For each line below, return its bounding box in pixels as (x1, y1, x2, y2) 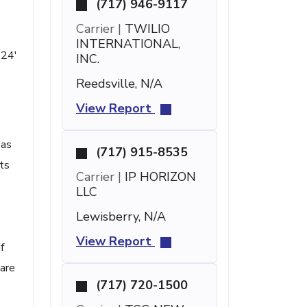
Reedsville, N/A (76, 75, 162, 92)
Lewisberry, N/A (76, 208, 166, 225)
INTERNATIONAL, (76, 36, 180, 52)
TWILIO (121, 21, 170, 37)
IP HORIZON (121, 169, 196, 185)
